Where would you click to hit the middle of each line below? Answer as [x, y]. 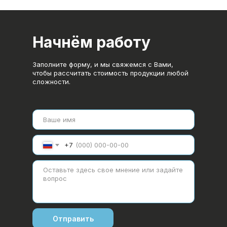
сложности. [51, 82]
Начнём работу [91, 42]
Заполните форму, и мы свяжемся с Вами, [103, 65]
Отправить [73, 218]
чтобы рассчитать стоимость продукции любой [110, 73]
